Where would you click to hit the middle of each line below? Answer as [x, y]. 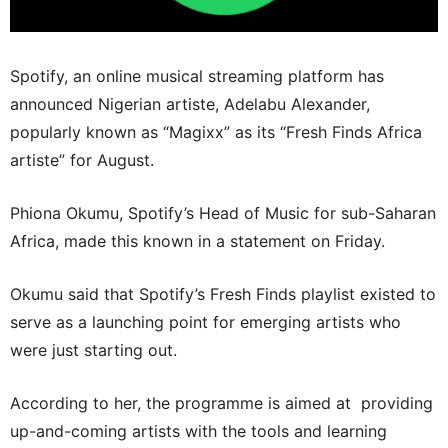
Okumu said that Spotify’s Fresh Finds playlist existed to [223, 294]
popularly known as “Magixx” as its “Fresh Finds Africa [216, 132]
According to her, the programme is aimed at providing [221, 403]
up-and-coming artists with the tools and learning [198, 431]
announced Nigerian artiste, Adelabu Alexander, [190, 104]
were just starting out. [93, 350]
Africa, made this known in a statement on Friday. [197, 241]
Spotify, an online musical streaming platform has [197, 76]
